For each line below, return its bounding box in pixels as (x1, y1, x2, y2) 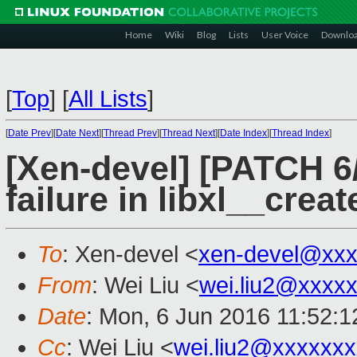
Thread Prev (104, 127, 157, 139)
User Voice (261, 29, 308, 41)
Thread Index (272, 127, 329, 139)
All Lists (69, 86, 147, 112)
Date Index (220, 127, 267, 139)
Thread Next (162, 127, 215, 139)
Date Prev (8, 127, 51, 139)
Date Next (56, 127, 99, 139)
